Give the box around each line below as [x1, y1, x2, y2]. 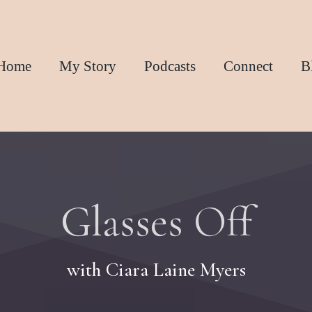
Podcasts [144, 57, 196, 75]
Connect [224, 57, 274, 75]
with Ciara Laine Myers [66, 258, 246, 281]
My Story [59, 57, 117, 75]
